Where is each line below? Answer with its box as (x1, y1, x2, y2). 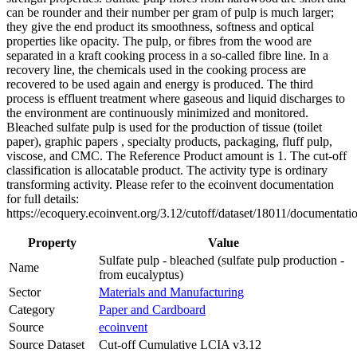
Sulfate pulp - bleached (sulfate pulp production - (99, 253, 344, 268)
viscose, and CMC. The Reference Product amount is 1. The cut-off (6, 149, 347, 163)
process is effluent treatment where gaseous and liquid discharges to (6, 92, 345, 106)
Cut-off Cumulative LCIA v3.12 (99, 338, 261, 352)
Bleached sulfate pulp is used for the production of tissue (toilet (6, 120, 322, 135)
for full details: (6, 192, 79, 206)
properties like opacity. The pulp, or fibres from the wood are (6, 34, 312, 49)
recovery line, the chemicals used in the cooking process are (6, 63, 306, 77)
